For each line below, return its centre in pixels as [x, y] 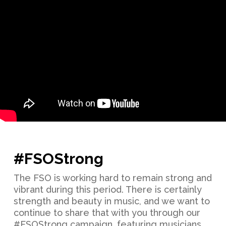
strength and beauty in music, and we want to [111, 201]
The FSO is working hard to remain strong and [112, 178]
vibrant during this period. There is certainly [107, 189]
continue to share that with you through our [107, 212]
